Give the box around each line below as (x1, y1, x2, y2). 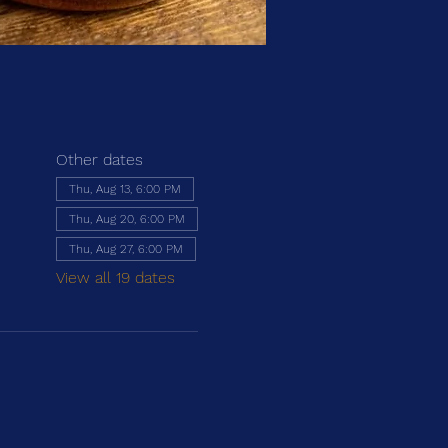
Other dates (55, 150, 143, 169)
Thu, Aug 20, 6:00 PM (68, 212, 185, 226)
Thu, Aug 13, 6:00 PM (68, 182, 181, 196)
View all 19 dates (55, 268, 175, 287)
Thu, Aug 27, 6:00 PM (68, 242, 183, 256)
